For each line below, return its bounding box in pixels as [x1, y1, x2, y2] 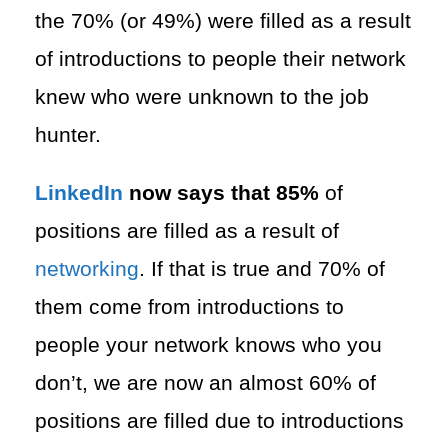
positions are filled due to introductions [35, 408, 404, 433]
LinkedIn [35, 180, 123, 205]
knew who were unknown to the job [35, 84, 369, 109]
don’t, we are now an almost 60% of [35, 370, 376, 395]
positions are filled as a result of [35, 218, 339, 243]
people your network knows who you [35, 332, 382, 357]
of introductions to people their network [35, 46, 406, 71]
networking [35, 256, 139, 281]
